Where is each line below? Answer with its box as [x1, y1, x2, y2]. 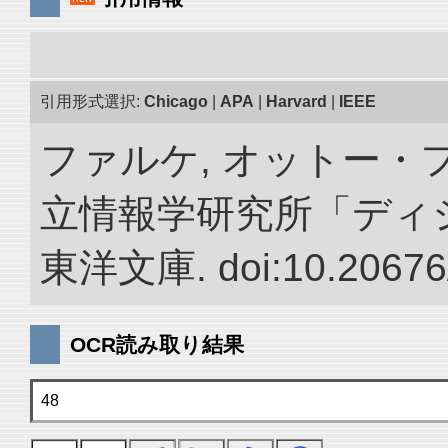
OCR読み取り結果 [70, 333, 244, 356]
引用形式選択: [40, 93, 144, 110]
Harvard [266, 93, 327, 110]
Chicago [144, 93, 208, 110]
